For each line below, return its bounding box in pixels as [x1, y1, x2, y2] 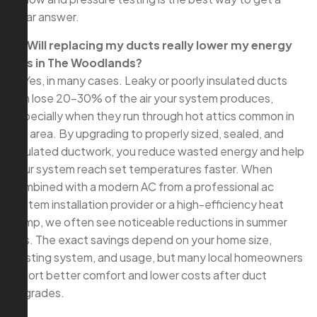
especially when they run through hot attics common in [11, 108, 294, 124]
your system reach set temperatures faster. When [11, 161, 272, 177]
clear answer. [11, 9, 79, 25]
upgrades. [11, 285, 64, 301]
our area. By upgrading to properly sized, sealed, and [11, 126, 284, 142]
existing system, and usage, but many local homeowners [11, 250, 303, 265]
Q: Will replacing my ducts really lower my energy [11, 38, 292, 53]
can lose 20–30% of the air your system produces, [11, 91, 273, 106]
